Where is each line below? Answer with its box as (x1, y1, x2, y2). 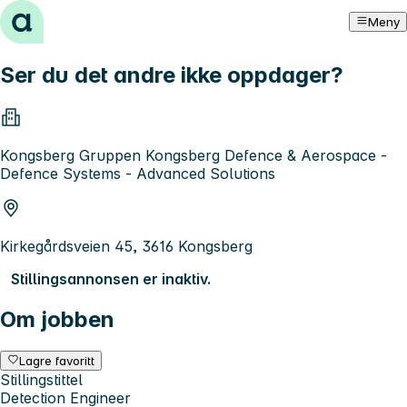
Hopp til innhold (7, 7, 119, 25)
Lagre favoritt (19, 352, 95, 368)
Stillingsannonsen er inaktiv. (11, 269, 211, 288)
